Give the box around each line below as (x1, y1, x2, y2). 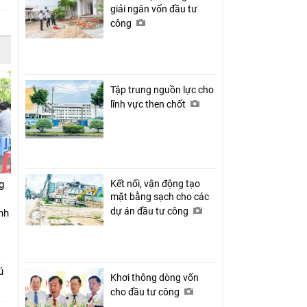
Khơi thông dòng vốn (110, 271, 199, 283)
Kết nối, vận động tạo (110, 177, 200, 189)
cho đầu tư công (110, 286, 182, 297)
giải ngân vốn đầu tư (110, 3, 197, 14)
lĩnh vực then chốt (110, 98, 188, 110)
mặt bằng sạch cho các (110, 191, 209, 202)
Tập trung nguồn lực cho (110, 84, 214, 95)
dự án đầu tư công (110, 205, 191, 217)
